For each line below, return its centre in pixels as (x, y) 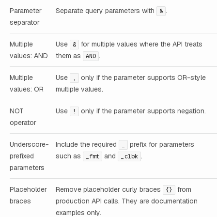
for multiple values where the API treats (141, 44)
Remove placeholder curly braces (109, 190)
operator (23, 123)
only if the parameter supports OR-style (143, 78)
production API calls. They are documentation (127, 201)
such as (69, 156)
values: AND (29, 56)
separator (25, 23)
